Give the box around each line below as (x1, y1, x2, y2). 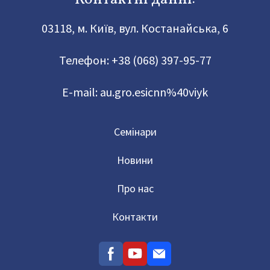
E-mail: (62, 84, 100, 100)
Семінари (113, 125, 157, 139)
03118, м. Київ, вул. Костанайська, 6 (42, 20, 228, 36)
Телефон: (58, 52, 109, 68)
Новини (117, 153, 153, 168)
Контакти (112, 210, 158, 224)
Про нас (116, 181, 154, 196)
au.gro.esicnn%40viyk (100, 84, 208, 100)
